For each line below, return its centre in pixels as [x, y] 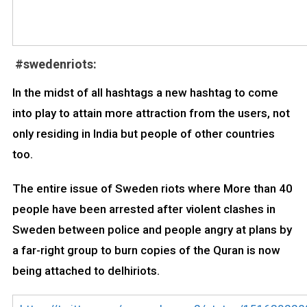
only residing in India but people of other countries [143, 134]
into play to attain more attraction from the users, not [151, 113]
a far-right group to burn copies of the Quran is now [146, 250]
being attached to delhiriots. [86, 271]
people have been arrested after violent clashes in [144, 209]
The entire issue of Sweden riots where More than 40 [152, 189]
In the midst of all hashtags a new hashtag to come [145, 93]
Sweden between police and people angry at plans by [152, 230]
